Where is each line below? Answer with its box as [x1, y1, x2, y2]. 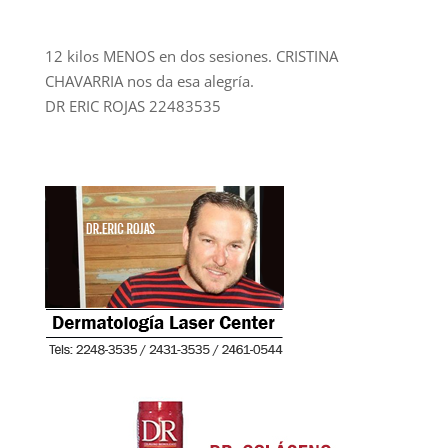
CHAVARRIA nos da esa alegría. [44, 71, 254, 92]
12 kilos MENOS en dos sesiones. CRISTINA [44, 46, 338, 67]
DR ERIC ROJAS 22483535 [44, 96, 221, 117]
